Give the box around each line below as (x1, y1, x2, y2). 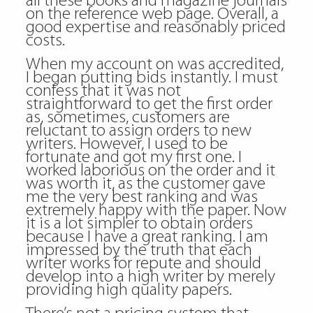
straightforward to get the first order (25, 96, 272, 113)
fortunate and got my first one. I (25, 149, 242, 166)
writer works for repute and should (25, 255, 261, 272)
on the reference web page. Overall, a (25, 6, 279, 23)
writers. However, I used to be (25, 136, 228, 153)
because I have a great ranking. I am (25, 228, 268, 246)
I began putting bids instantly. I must (25, 69, 278, 87)
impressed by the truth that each (25, 242, 252, 259)
